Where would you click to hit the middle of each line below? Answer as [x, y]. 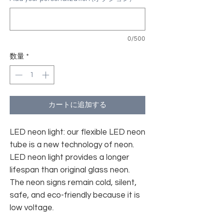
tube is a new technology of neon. [72, 145]
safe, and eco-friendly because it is [75, 195]
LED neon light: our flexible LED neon [77, 132]
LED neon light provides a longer [70, 157]
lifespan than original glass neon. [70, 170]
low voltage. [32, 208]
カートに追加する [77, 105]
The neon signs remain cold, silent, [73, 182]
